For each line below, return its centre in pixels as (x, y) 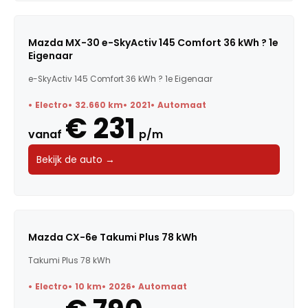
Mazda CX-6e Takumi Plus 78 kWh (113, 237)
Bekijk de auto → (76, 159)
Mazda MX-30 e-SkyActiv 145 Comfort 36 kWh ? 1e (153, 42)
